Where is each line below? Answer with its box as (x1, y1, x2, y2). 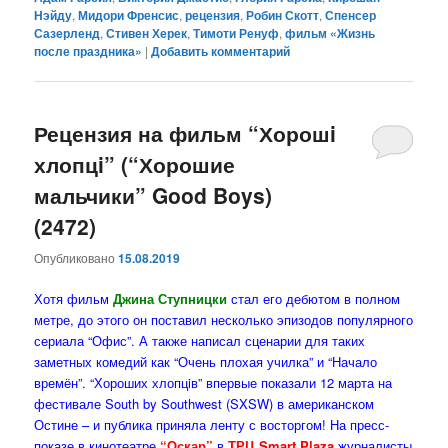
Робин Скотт (246, 6, 320, 25)
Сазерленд (34, 24, 101, 43)
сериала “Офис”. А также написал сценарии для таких (34, 330, 366, 350)
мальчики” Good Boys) (34, 180, 273, 211)
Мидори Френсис (78, 6, 180, 25)
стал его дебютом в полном (231, 288, 401, 308)
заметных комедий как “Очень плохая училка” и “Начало (34, 351, 378, 371)
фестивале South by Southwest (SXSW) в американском (34, 393, 375, 413)
